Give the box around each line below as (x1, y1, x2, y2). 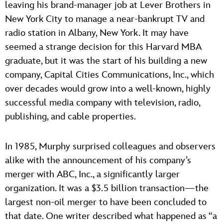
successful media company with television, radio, (5, 97, 200, 109)
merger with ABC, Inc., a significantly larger (5, 168, 180, 180)
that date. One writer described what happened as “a (5, 210, 217, 222)
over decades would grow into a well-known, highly (5, 83, 211, 95)
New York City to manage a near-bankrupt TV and (5, 13, 205, 25)
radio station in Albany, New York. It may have (5, 27, 189, 39)
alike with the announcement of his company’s (5, 154, 191, 166)
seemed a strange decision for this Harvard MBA (5, 41, 202, 53)
